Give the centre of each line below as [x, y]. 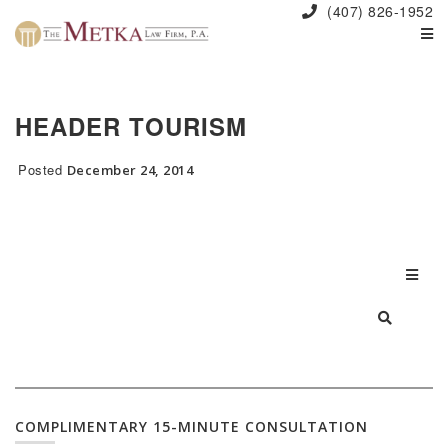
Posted [42, 169]
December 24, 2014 [129, 170]
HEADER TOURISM [131, 126]
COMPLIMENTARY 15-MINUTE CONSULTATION [191, 426]
